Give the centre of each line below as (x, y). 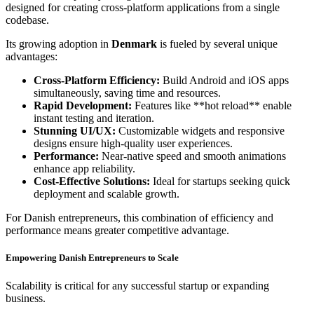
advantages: (32, 57)
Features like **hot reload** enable (212, 106)
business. (26, 298)
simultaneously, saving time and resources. (127, 93)
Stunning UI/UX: (75, 131)
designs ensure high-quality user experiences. (133, 144)
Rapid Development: (83, 106)
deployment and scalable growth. (107, 194)
